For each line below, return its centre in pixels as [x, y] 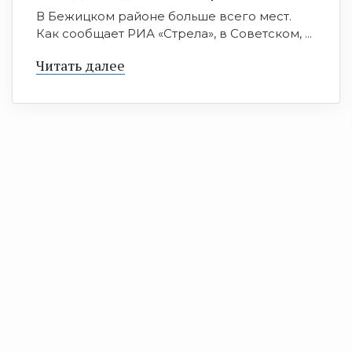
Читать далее [81, 66]
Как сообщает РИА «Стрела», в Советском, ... [174, 34]
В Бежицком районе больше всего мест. [164, 16]
